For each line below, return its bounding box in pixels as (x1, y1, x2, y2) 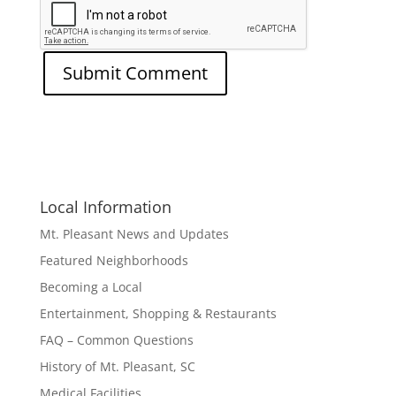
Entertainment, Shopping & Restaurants (39, 305, 277, 323)
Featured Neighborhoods (39, 252, 188, 270)
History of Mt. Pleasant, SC (39, 358, 195, 376)
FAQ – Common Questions (39, 331, 194, 349)
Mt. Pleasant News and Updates (39, 225, 229, 243)
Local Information (39, 196, 171, 218)
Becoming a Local (39, 278, 142, 296)
